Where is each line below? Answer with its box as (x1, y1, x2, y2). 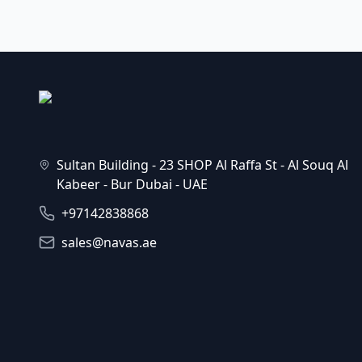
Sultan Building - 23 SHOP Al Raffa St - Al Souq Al (56, 156, 348, 174)
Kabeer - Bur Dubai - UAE (56, 175, 208, 193)
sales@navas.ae (61, 234, 157, 251)
